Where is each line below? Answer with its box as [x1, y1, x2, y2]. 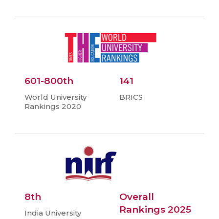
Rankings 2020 [24, 102, 81, 111]
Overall [119, 191, 154, 203]
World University [24, 92, 87, 102]
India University [24, 208, 81, 218]
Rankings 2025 [119, 204, 191, 216]
